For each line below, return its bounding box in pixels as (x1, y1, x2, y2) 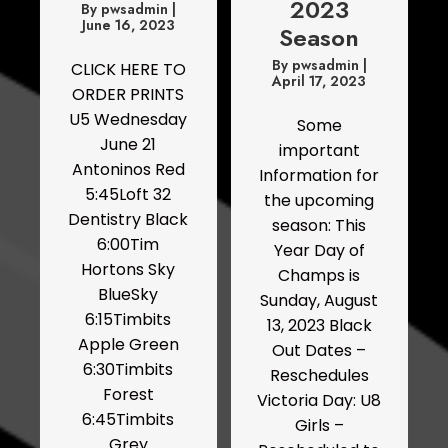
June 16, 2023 (81, 15, 175, 36)
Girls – (294, 414, 344, 438)
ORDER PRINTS (72, 83, 185, 107)
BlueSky (98, 283, 159, 307)
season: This (272, 214, 367, 238)
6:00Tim (97, 233, 160, 257)
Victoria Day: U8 (257, 389, 382, 413)
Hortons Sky (81, 258, 176, 282)
